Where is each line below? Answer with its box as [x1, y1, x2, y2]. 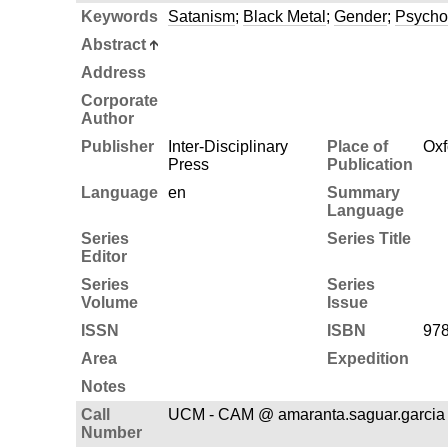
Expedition [326, 349, 409, 367]
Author [80, 109, 134, 127]
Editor [80, 247, 127, 265]
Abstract [80, 35, 146, 53]
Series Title [326, 229, 411, 247]
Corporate [80, 91, 158, 109]
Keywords [80, 7, 158, 25]
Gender [333, 7, 387, 25]
